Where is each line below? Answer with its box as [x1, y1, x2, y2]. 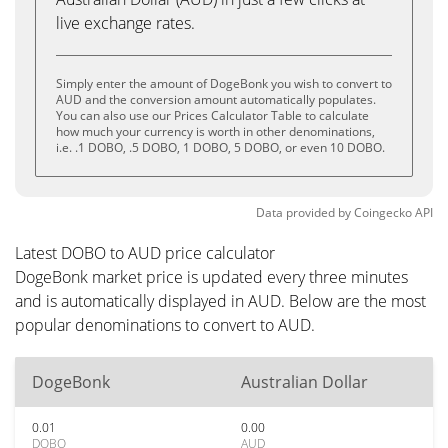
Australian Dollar [241, 371, 368, 393]
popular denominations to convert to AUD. [15, 314, 315, 336]
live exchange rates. [56, 12, 195, 34]
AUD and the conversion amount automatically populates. [56, 91, 376, 108]
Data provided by [256, 204, 351, 221]
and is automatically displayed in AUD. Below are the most [15, 290, 426, 312]
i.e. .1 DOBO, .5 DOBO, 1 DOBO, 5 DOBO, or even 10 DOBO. [56, 139, 385, 156]
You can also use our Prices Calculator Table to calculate [56, 107, 369, 124]
